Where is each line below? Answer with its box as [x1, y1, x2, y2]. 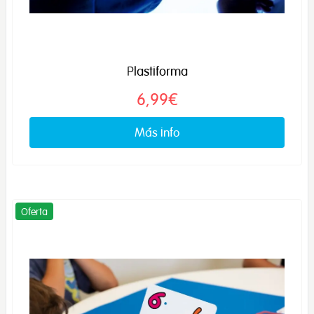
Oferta [21, 205, 48, 217]
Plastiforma [126, 62, 188, 78]
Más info [135, 124, 179, 139]
